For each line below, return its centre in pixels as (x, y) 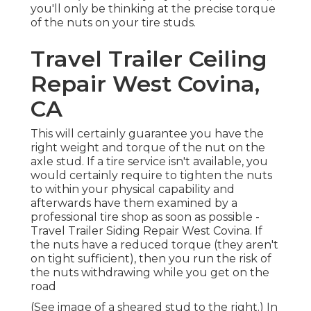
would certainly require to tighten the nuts (151, 176)
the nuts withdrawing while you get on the (150, 273)
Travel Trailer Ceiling (149, 59)
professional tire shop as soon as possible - (145, 217)
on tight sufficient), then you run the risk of (151, 259)
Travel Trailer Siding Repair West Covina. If (146, 231)
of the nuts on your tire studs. (113, 23)
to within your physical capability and (133, 190)
